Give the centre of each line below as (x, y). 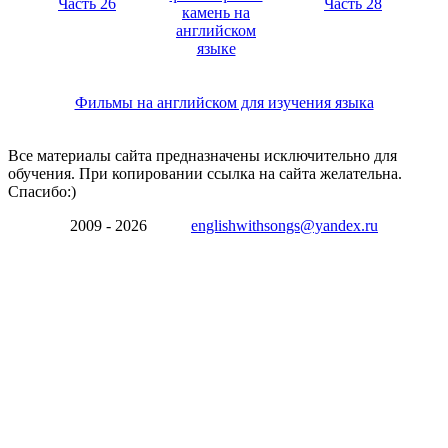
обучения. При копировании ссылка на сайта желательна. (205, 173)
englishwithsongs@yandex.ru (284, 225)
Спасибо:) (42, 191)
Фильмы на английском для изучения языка (224, 102)
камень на (216, 12)
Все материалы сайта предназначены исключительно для (202, 155)
